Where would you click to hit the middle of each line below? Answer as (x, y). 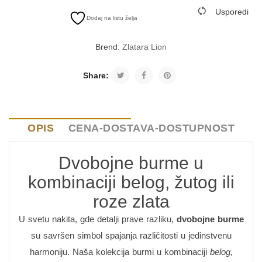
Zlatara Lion (144, 47)
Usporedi (232, 12)
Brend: (109, 47)
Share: (96, 75)
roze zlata (131, 201)
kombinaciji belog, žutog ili (131, 182)
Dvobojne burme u (131, 163)
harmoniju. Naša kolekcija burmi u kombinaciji (120, 252)
